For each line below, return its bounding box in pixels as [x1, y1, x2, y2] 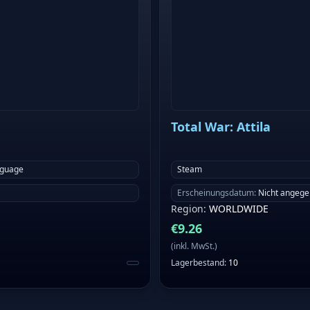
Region [171, 202, 203, 216]
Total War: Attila [171, 118, 271, 136]
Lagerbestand [171, 257, 224, 269]
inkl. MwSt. [174, 240, 215, 253]
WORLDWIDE [209, 202, 268, 216]
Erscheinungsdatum [177, 187, 254, 199]
